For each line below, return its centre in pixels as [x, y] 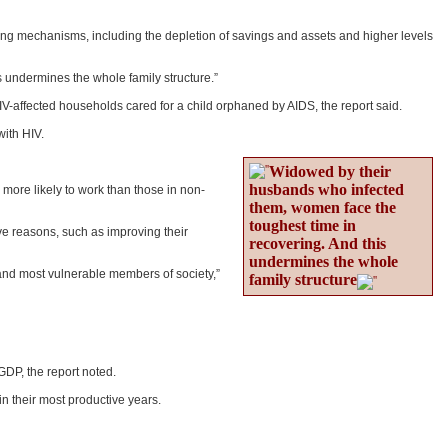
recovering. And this [317, 243]
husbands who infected [326, 189]
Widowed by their [330, 171]
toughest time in [302, 225]
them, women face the [322, 207]
